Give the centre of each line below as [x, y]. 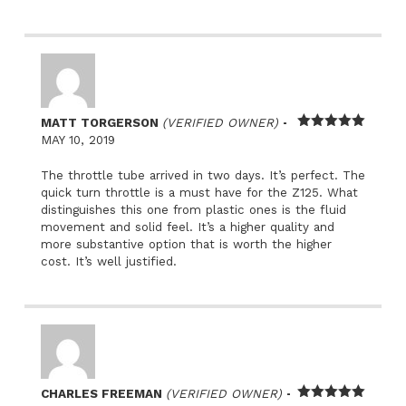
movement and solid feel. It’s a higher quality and [187, 227]
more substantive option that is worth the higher [186, 244]
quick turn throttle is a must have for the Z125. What [199, 192]
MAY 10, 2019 [77, 140]
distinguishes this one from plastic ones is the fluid [193, 209]
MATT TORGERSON [101, 122]
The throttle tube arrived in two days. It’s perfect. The [203, 175]
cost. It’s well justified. [108, 261]
